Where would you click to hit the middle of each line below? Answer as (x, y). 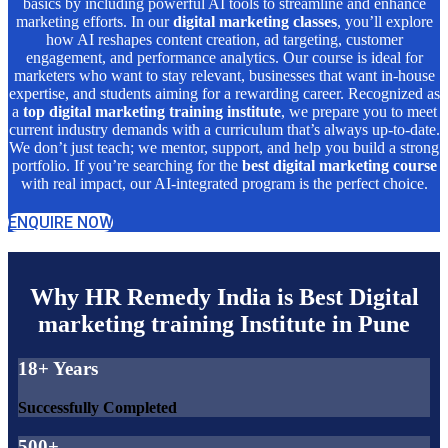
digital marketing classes (254, 22)
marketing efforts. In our (94, 22)
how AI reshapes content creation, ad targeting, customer (224, 40)
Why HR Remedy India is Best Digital (224, 297)
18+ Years (58, 369)
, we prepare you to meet (358, 112)
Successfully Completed (97, 408)
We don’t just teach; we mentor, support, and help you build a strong (224, 148)
